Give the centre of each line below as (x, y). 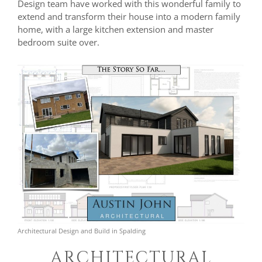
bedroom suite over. (58, 42)
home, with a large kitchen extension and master (116, 30)
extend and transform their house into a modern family (129, 17)
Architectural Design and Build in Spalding (82, 230)
